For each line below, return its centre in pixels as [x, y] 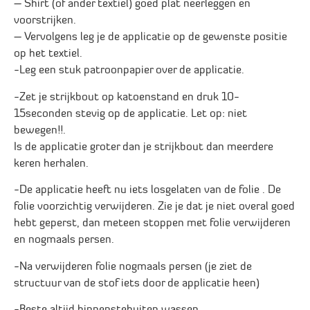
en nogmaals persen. [64, 240]
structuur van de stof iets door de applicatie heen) [137, 283]
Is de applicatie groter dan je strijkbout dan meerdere [144, 147]
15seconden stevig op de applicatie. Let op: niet [130, 114]
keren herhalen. [51, 164]
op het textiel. [48, 54]
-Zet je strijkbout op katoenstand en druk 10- [127, 97]
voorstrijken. [45, 21]
